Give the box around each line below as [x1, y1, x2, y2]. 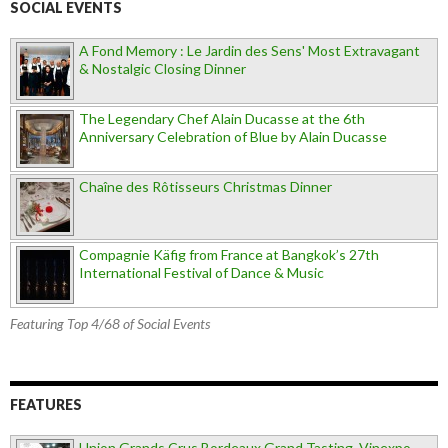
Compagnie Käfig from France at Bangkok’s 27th [79, 245, 379, 263]
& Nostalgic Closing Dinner [79, 59, 246, 77]
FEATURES [10, 395, 82, 413]
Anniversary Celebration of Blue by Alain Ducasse [79, 127, 387, 145]
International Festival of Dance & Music [79, 263, 324, 281]
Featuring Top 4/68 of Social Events [10, 314, 210, 332]
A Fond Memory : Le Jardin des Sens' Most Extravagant [79, 41, 420, 59]
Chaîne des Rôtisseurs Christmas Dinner [79, 177, 332, 195]
